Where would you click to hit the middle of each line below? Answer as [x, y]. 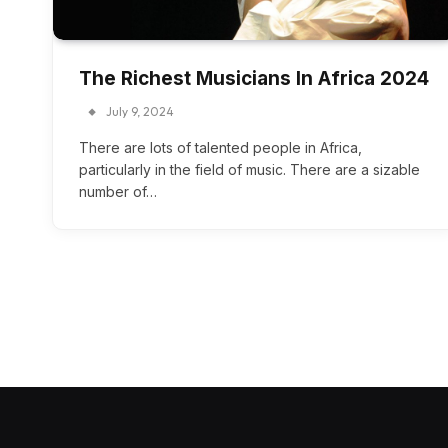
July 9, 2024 [140, 112]
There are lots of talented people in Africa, [220, 148]
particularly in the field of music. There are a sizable [249, 170]
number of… [118, 192]
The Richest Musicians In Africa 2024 [254, 79]
